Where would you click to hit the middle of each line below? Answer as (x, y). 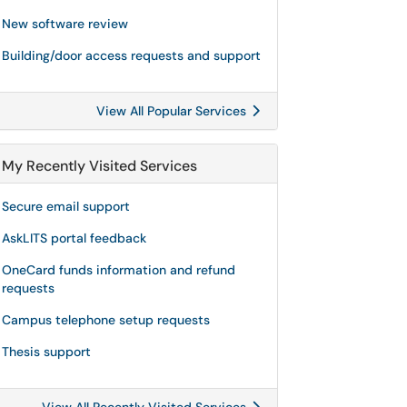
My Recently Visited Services (99, 166)
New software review (65, 24)
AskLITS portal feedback (74, 238)
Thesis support (46, 352)
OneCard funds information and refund (119, 270)
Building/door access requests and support (131, 55)
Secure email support (66, 206)
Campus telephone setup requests (106, 320)
